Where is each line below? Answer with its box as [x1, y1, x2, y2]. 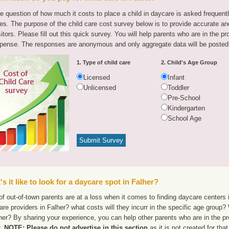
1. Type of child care [77, 59, 130, 65]
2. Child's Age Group [161, 59, 217, 65]
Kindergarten [168, 104, 205, 112]
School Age [168, 114, 201, 122]
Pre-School [168, 94, 200, 102]
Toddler [168, 84, 189, 91]
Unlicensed [83, 84, 116, 91]
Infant [168, 74, 185, 81]
